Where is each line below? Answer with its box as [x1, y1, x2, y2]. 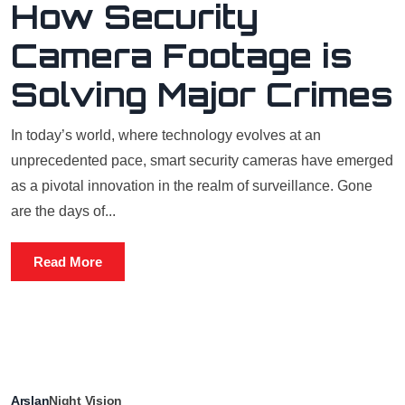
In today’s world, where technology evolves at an [11, 127, 321, 143]
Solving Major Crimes [11, 74, 393, 115]
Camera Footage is [11, 35, 353, 76]
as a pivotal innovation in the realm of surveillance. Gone [11, 178, 372, 193]
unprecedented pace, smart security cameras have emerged [11, 153, 393, 168]
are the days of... [11, 203, 116, 219]
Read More [33, 254, 102, 269]
